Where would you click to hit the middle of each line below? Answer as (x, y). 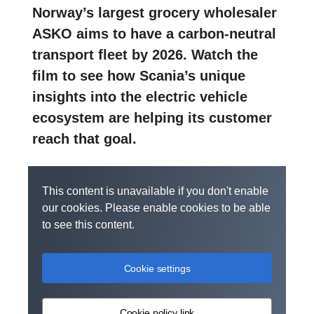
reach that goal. (84, 138)
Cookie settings (157, 268)
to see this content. (88, 224)
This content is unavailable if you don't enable (155, 191)
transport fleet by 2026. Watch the (145, 54)
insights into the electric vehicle (140, 96)
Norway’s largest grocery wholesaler (155, 12)
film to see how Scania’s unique (139, 75)
